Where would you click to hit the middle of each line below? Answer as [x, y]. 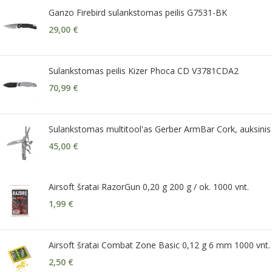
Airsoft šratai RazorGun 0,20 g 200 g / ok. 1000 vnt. [149, 186]
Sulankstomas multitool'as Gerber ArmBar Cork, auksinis [160, 129]
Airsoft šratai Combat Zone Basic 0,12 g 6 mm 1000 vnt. [159, 245]
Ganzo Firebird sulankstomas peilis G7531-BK [138, 12]
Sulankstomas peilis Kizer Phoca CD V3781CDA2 [144, 70]
